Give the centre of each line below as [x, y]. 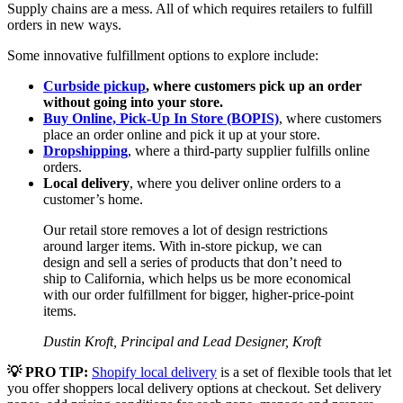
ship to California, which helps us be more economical [197, 279]
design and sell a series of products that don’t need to [193, 263]
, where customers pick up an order [254, 86]
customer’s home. [93, 200]
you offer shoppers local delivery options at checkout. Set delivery [194, 389]
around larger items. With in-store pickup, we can [183, 246]
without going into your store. [135, 103]
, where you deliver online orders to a [235, 184]
